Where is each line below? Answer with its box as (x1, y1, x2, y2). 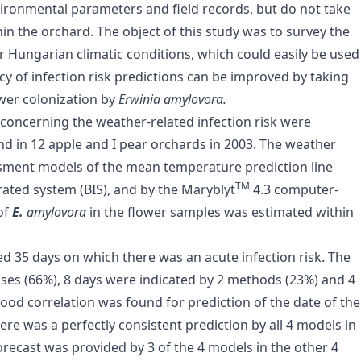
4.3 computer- (250, 180, 338, 199)
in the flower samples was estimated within (89, 203, 354, 222)
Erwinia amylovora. (118, 90, 226, 109)
